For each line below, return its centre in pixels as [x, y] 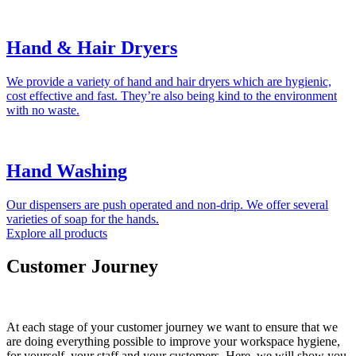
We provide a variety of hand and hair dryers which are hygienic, [169, 81]
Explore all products [57, 233]
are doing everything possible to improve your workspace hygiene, [173, 342]
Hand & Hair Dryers [92, 47]
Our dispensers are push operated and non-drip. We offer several [167, 204]
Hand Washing [67, 170]
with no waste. [43, 110]
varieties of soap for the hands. [83, 219]
